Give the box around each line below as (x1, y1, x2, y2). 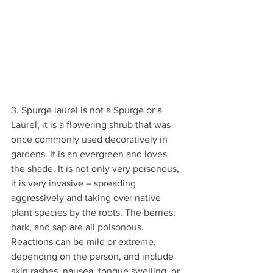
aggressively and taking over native (11, 192, 163, 203)
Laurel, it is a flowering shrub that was (11, 119, 173, 130)
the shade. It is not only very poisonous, (11, 163, 182, 174)
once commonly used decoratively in (11, 133, 170, 144)
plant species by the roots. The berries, (11, 207, 178, 218)
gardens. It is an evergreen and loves (11, 148, 169, 159)
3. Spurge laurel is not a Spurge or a (11, 104, 165, 115)
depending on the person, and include (11, 250, 176, 261)
